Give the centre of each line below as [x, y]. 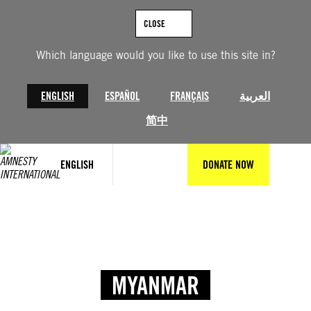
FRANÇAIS [190, 96]
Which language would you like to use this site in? [155, 55]
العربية [255, 96]
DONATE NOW [228, 165]
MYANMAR [155, 285]
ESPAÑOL [122, 96]
